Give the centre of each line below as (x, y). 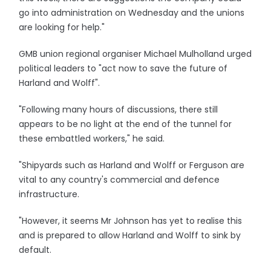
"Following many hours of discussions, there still (119, 109)
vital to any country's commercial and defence (119, 180)
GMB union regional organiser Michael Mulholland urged (135, 54)
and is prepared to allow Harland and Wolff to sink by (130, 235)
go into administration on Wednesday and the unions (132, 13)
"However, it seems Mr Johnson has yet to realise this (131, 221)
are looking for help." (62, 27)
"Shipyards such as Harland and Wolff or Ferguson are (132, 165)
